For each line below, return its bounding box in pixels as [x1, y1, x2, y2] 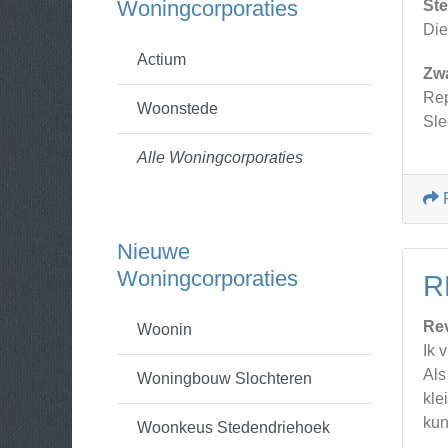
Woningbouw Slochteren [137, 370, 312, 387]
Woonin [137, 321, 192, 338]
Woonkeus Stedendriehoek [137, 419, 330, 436]
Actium [137, 51, 186, 68]
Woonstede [137, 100, 218, 117]
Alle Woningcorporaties [137, 149, 303, 166]
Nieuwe [117, 239, 190, 264]
